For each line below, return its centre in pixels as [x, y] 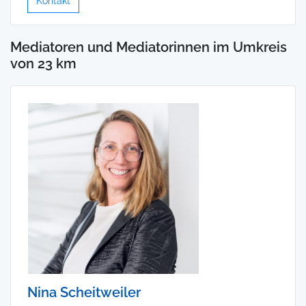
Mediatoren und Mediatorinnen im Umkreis [149, 47]
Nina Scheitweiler [84, 293]
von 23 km [43, 64]
